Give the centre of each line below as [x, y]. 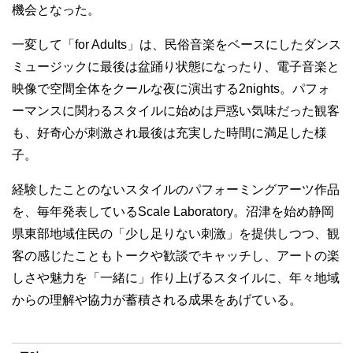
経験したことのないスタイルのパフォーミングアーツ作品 [176, 190]
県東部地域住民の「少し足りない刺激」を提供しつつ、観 [176, 234]
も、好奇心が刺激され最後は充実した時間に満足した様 [169, 133]
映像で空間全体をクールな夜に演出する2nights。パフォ [171, 89]
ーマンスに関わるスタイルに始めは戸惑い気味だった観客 [176, 111]
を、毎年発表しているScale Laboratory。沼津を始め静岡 [173, 212]
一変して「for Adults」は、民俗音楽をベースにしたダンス [176, 45]
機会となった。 [56, 10]
